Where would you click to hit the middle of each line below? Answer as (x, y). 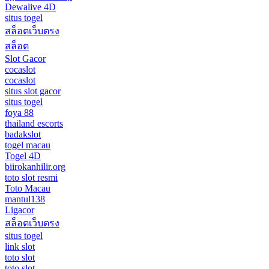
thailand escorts (34, 123)
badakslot (23, 134)
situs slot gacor (33, 91)
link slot (20, 246)
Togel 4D (23, 156)
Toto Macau (28, 188)
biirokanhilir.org (35, 166)
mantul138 (25, 199)
